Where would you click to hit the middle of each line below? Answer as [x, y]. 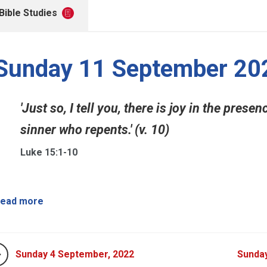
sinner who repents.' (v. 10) [95, 130]
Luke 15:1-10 [49, 152]
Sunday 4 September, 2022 [75, 254]
